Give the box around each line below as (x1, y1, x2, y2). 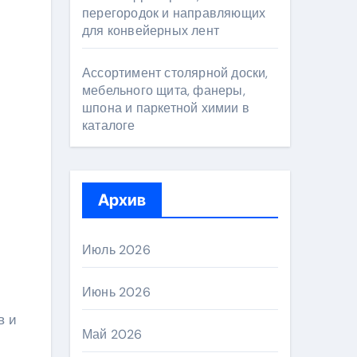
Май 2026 (82, 326, 143, 343)
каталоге (82, 117, 135, 134)
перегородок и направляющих (82, 5, 266, 22)
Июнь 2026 (82, 284, 151, 300)
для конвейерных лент (82, 22, 219, 39)
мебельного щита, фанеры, (82, 82, 245, 99)
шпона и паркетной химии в (82, 100, 249, 116)
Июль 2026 (82, 241, 151, 258)
